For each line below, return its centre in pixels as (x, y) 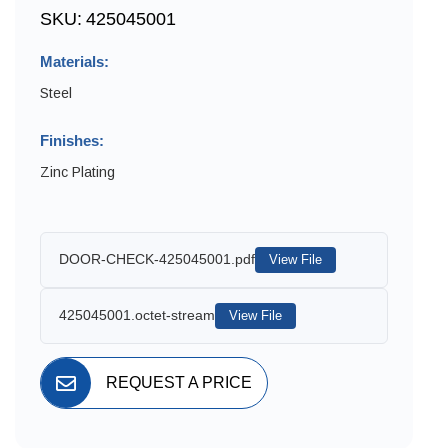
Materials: (74, 61)
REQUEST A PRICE (179, 383)
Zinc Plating (77, 171)
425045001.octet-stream (137, 315)
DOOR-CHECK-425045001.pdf (157, 259)
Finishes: (72, 140)
